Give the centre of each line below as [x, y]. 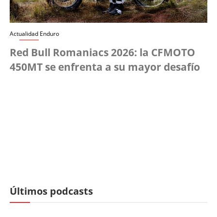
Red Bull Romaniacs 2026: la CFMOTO [102, 52]
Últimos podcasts [51, 191]
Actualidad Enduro [34, 33]
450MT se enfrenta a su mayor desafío [105, 67]
